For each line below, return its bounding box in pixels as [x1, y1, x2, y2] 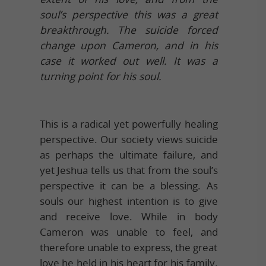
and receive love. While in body [39, 209, 218, 223]
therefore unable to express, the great [39, 240, 218, 254]
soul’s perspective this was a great [39, 7, 218, 21]
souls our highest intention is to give [39, 194, 218, 208]
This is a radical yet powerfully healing [39, 116, 218, 131]
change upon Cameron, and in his [39, 38, 218, 52]
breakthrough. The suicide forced [39, 23, 218, 37]
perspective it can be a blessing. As [39, 178, 218, 192]
